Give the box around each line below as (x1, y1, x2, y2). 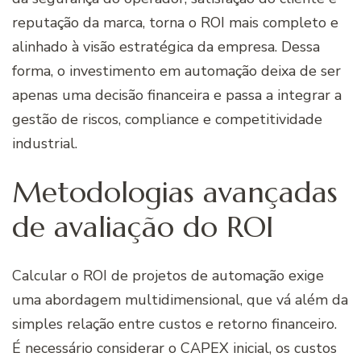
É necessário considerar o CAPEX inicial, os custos (12, 338, 337, 358)
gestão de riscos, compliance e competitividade (12, 109, 322, 129)
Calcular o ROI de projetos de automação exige (12, 265, 324, 285)
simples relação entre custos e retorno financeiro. (12, 313, 337, 334)
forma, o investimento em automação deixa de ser (12, 60, 341, 81)
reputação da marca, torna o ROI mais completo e (12, 12, 338, 32)
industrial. (12, 133, 77, 153)
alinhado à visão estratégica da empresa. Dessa (12, 36, 320, 56)
